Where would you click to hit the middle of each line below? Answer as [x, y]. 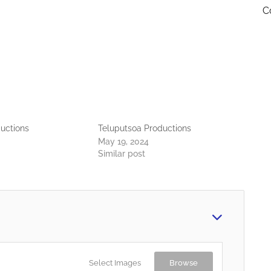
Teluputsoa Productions [145, 128]
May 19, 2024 [124, 141]
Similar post [122, 153]
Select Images [115, 263]
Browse [184, 263]
